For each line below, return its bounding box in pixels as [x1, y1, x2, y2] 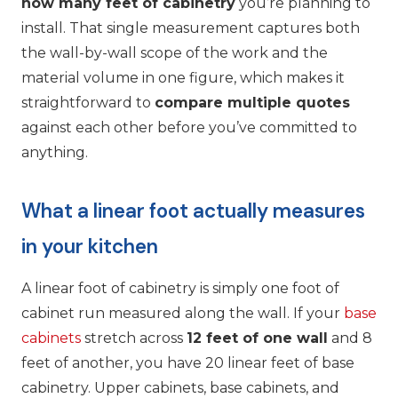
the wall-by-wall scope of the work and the [21, 44, 328, 61]
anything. [21, 144, 88, 161]
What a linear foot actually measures [21, 198, 365, 224]
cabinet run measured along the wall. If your [21, 305, 344, 322]
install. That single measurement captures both [21, 20, 360, 36]
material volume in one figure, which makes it [21, 69, 345, 86]
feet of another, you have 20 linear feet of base [21, 354, 354, 372]
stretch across [81, 330, 187, 347]
